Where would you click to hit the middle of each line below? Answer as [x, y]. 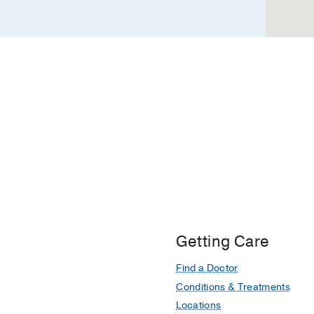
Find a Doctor [207, 268]
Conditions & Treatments [233, 287]
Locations [199, 306]
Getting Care [223, 241]
